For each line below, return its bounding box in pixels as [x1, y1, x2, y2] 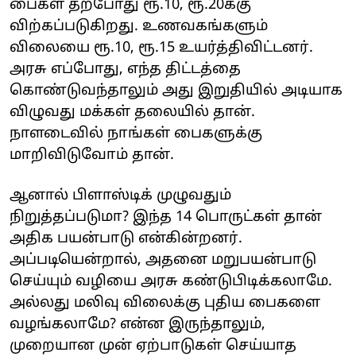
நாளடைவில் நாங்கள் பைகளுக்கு [10, 124, 262, 143]
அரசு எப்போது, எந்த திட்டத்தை [10, 60, 241, 79]
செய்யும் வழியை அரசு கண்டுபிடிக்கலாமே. [10, 272, 332, 291]
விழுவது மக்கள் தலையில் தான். [10, 103, 255, 122]
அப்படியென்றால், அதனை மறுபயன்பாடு [10, 250, 316, 269]
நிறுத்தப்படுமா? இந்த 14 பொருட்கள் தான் [10, 207, 322, 226]
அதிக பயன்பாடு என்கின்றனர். [10, 229, 242, 248]
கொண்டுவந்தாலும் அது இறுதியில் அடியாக [10, 81, 342, 100]
